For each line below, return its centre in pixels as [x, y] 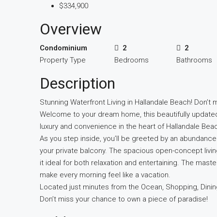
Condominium [63, 48]
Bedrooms [132, 60]
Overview [71, 29]
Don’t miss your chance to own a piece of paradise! [124, 199]
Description [77, 83]
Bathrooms [194, 60]
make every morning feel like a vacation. [105, 175]
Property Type [63, 60]
